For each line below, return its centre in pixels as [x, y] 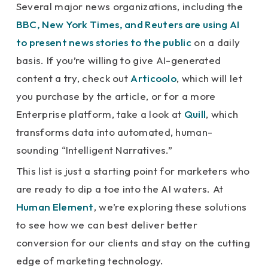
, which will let [209, 78]
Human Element [55, 207]
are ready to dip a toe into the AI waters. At [120, 189]
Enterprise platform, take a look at [100, 114]
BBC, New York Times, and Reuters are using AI [128, 25]
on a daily [216, 42]
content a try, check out [73, 78]
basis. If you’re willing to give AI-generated [118, 60]
